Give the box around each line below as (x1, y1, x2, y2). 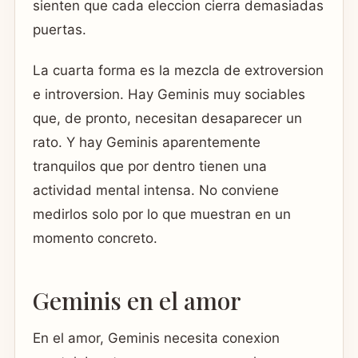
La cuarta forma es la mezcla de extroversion (33, 62, 324, 79)
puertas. (33, 21, 86, 38)
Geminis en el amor (33, 284, 241, 316)
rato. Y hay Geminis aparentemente (33, 134, 261, 151)
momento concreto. (33, 230, 157, 247)
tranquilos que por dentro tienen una (33, 158, 267, 175)
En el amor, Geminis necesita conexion (33, 330, 280, 347)
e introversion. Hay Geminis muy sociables (33, 86, 305, 103)
